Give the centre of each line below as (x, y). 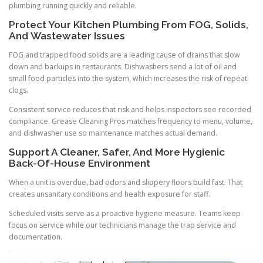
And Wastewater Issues (67, 36)
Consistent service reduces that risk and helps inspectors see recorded (130, 109)
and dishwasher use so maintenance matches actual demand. (113, 133)
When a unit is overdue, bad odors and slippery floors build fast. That (126, 183)
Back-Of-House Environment (80, 163)
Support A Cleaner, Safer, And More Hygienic (117, 152)
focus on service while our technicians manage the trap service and (122, 225)
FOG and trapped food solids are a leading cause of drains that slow (124, 55)
